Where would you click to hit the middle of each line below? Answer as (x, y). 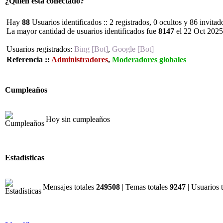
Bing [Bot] (91, 49)
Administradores (80, 59)
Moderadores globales (149, 59)
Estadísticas (25, 158)
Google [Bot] (133, 49)
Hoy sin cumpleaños (78, 119)
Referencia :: (29, 59)
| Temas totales (145, 187)
